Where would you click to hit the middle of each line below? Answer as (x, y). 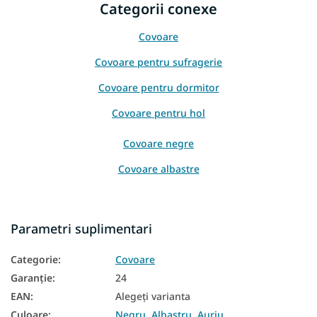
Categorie (34, 260)
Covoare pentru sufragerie (158, 62)
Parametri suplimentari (81, 229)
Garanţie (31, 278)
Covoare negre (158, 144)
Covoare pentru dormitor (158, 88)
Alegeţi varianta (153, 296)
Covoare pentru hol (158, 113)
